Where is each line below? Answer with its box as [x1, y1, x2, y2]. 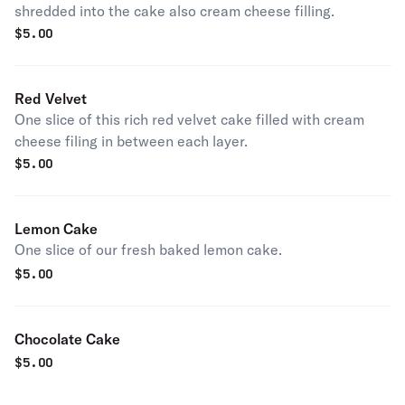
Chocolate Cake [14, 330, 120, 348]
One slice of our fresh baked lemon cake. [14, 240, 282, 259]
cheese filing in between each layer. [14, 132, 248, 150]
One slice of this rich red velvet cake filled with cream [14, 110, 364, 128]
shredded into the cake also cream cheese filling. [14, 2, 334, 20]
